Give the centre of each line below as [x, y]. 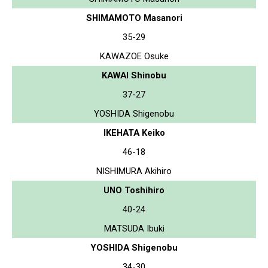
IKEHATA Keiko [134, 133]
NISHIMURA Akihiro [134, 171]
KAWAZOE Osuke [134, 56]
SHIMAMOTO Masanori [134, 18]
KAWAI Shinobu [134, 75]
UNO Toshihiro [134, 190]
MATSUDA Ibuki [134, 228]
